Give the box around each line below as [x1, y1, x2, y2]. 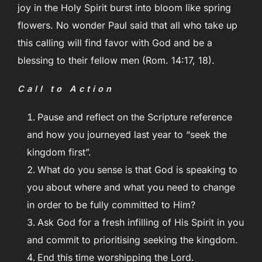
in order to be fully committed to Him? [27, 198, 198, 211]
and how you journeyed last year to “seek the [27, 128, 227, 140]
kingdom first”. [27, 146, 91, 158]
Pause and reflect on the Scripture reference [37, 111, 232, 123]
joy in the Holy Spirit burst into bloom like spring [18, 1, 231, 13]
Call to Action [18, 83, 114, 94]
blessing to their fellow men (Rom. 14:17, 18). [18, 54, 218, 66]
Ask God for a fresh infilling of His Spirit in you [37, 216, 244, 228]
